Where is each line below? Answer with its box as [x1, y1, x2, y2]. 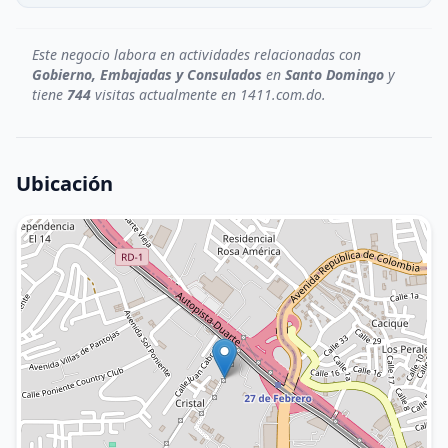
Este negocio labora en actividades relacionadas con [32, 45, 361, 64]
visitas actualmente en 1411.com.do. [91, 85, 326, 104]
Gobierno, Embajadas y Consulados [32, 65, 262, 84]
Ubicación [16, 170, 113, 197]
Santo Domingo [285, 65, 384, 84]
